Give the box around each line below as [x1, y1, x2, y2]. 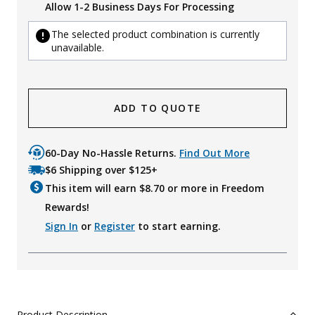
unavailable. [51, 41, 104, 55]
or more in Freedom [165, 181, 264, 195]
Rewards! [45, 200, 89, 214]
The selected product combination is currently [51, 27, 259, 41]
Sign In [45, 219, 78, 233]
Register [94, 219, 135, 233]
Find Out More [179, 146, 250, 160]
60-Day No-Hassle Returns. [45, 146, 179, 160]
